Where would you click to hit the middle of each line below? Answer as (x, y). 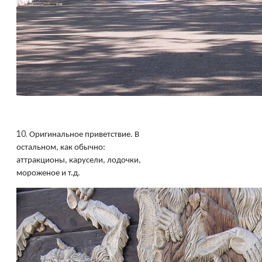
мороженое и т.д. (48, 173)
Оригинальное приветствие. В (84, 135)
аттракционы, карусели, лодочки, (79, 161)
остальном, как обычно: (61, 148)
